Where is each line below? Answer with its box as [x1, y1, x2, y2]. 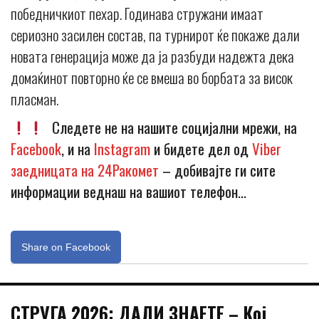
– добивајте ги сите [159, 159, 276, 182]
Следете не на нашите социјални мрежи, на [44, 116, 297, 139]
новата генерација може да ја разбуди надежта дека [11, 45, 294, 68]
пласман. [11, 88, 58, 110]
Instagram [94, 137, 150, 160]
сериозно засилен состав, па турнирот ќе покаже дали [11, 23, 300, 46]
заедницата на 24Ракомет [11, 159, 159, 182]
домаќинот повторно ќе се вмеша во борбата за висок [11, 66, 293, 89]
